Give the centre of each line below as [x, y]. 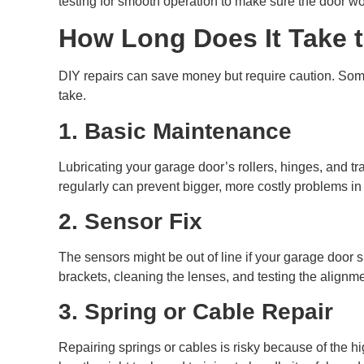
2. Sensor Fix [130, 221]
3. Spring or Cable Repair [196, 312]
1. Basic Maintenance [175, 131]
